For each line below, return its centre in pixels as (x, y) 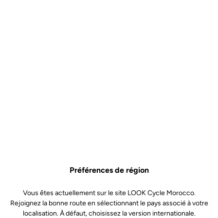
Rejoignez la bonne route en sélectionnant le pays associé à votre (109, 203)
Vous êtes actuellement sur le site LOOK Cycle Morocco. (109, 193)
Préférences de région (109, 170)
